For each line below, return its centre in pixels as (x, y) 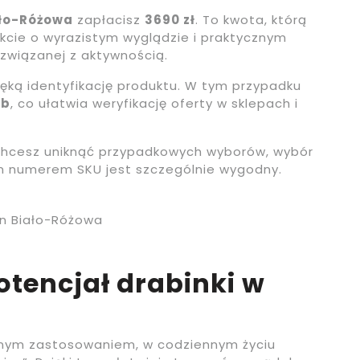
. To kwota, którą (251, 20)
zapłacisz (109, 20)
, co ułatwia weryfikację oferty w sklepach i (154, 104)
